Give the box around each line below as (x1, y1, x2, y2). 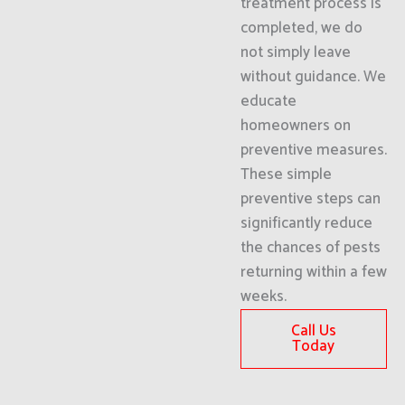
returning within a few (240, 259, 387, 285)
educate (240, 89, 297, 114)
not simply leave (240, 40, 351, 65)
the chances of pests (240, 235, 381, 260)
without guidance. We (240, 64, 386, 89)
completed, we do (240, 15, 363, 41)
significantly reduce (240, 211, 372, 236)
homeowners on (240, 113, 351, 138)
